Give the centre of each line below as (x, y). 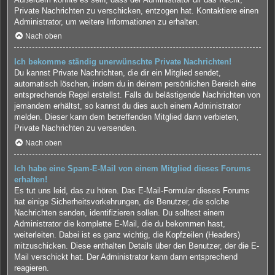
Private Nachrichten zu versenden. (76, 128)
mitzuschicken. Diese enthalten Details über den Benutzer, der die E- (137, 246)
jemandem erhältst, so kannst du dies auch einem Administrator (127, 106)
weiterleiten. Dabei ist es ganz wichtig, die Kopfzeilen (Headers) (127, 235)
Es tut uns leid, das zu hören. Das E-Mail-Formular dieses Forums (132, 191)
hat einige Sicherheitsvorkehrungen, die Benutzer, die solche (122, 202)
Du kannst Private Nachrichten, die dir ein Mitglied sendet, (118, 73)
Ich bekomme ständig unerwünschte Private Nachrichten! (123, 62)
